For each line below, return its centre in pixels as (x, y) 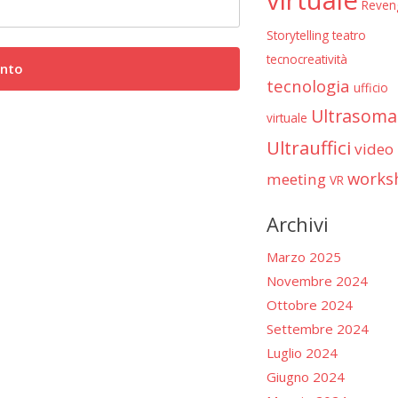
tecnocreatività (306, 59)
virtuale (287, 117)
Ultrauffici (308, 147)
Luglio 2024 (302, 353)
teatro (349, 35)
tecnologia (308, 85)
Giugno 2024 (305, 377)
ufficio (370, 87)
